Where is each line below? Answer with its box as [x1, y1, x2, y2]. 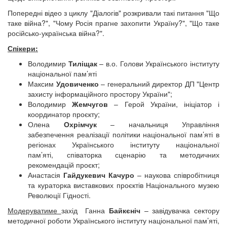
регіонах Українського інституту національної [28, 139, 219, 149]
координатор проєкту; [28, 109, 102, 119]
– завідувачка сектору [140, 205, 220, 215]
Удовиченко [56, 79, 99, 89]
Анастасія [28, 170, 63, 180]
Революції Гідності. [28, 190, 91, 200]
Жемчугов [72, 99, 108, 109]
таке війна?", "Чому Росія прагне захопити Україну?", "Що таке [8, 18, 219, 28]
